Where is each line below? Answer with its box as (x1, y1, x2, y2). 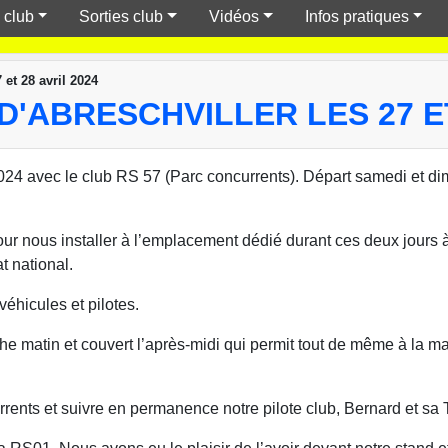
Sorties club (79, 7, 164, 25)
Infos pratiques (304, 7, 409, 25)
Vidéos (209, 7, 260, 25)
